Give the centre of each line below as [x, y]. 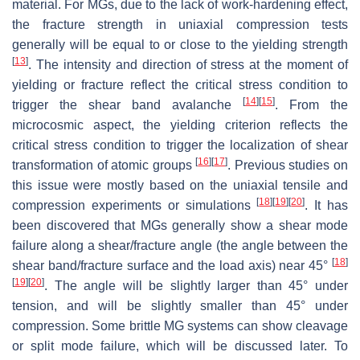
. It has [327, 205]
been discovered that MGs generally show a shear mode [180, 225]
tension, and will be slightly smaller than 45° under [180, 305]
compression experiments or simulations [135, 205]
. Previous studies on [288, 165]
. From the [311, 104]
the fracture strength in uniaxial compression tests [180, 24]
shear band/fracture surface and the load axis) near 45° [172, 265]
